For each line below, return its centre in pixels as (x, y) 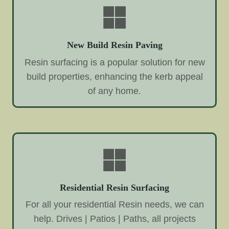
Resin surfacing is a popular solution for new (114, 62)
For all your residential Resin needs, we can (114, 205)
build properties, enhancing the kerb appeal (114, 76)
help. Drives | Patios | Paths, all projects (114, 219)
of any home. (114, 91)
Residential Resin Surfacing (114, 187)
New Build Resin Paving (114, 45)
